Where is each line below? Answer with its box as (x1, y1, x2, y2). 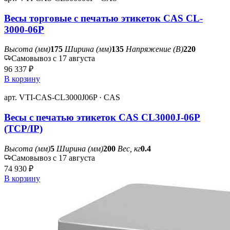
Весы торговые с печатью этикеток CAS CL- (4, 12, 203, 24)
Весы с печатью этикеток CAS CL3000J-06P (4, 112, 200, 123)
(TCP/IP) (4, 123, 43, 135)
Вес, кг (118, 144, 141, 153)
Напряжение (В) (126, 45, 183, 54)
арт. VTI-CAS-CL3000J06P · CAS (4, 93, 120, 102)
